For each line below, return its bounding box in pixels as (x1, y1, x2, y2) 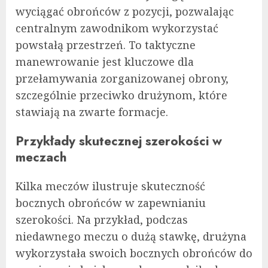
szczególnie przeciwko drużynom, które (16, 87, 227, 102)
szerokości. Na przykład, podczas (16, 212, 188, 227)
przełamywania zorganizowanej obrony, (16, 71, 229, 86)
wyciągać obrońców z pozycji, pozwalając (16, 4, 234, 19)
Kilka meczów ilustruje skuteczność (16, 178, 205, 193)
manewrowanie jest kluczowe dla (16, 54, 194, 69)
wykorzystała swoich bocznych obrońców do (16, 245, 252, 260)
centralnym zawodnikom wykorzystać (16, 20, 218, 35)
